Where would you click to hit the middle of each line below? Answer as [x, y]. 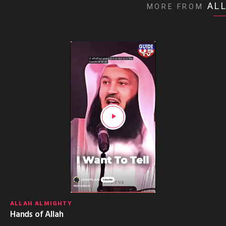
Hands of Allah [37, 214]
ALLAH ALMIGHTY [41, 204]
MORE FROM [175, 6]
